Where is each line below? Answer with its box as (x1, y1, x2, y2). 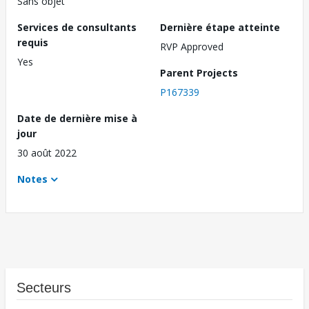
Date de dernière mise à (17, 112, 137, 126)
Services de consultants (17, 21, 137, 34)
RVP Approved (160, 40, 223, 54)
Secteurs (17, 280, 71, 296)
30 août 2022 (17, 146, 77, 160)
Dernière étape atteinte (160, 21, 280, 34)
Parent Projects (160, 66, 238, 80)
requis (17, 36, 48, 50)
